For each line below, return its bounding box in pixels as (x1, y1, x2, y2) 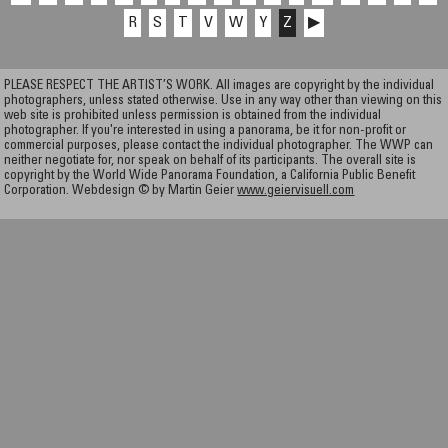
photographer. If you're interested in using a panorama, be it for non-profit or (4, 124, 407, 138)
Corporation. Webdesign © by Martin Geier (4, 184, 238, 198)
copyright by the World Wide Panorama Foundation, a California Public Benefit (4, 169, 416, 183)
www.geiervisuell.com (237, 184, 355, 198)
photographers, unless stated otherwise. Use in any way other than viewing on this (4, 94, 443, 108)
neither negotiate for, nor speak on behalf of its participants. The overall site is (4, 154, 417, 168)
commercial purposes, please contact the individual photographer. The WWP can (4, 139, 434, 153)
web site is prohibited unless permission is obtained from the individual (4, 109, 382, 123)
